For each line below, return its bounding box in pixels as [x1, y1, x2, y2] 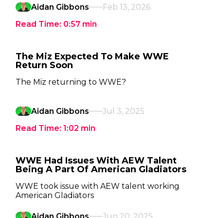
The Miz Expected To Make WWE [16, 51, 169, 62]
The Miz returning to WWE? [16, 77, 126, 87]
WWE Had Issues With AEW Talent [16, 155, 177, 166]
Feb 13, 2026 [103, 2, 150, 12]
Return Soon [16, 60, 73, 71]
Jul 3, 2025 [103, 107, 145, 116]
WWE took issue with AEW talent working [16, 182, 180, 191]
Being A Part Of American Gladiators [16, 164, 186, 175]
